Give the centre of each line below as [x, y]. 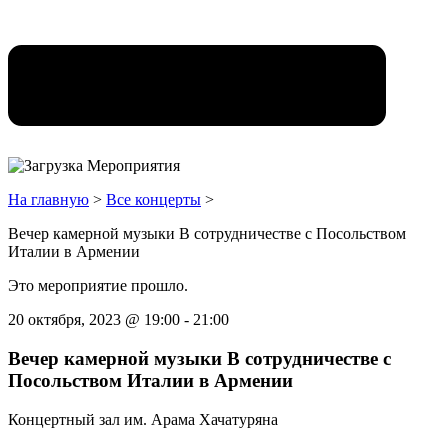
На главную [48, 200]
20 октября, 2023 [64, 320]
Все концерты [153, 200]
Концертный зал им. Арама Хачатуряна [143, 419]
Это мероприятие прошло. [98, 286]
